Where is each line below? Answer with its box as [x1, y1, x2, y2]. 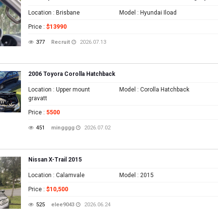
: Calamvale [52, 172, 85, 179]
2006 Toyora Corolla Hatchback [28, 71, 115, 77]
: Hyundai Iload [136, 9, 177, 16]
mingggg [51, 125, 74, 131]
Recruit [51, 39, 70, 45]
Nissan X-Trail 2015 [28, 156, 82, 163]
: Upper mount [52, 86, 90, 93]
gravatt [28, 95, 47, 102]
